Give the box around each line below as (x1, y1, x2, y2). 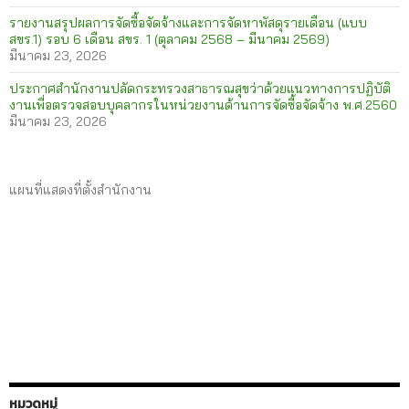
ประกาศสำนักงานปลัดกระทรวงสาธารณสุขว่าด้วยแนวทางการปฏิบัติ (9, 80, 391, 98)
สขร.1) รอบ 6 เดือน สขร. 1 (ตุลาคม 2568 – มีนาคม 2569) (9, 31, 330, 48)
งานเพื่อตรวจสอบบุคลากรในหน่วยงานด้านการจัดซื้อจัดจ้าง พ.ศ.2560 (9, 97, 397, 114)
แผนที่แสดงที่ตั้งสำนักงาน (9, 182, 152, 199)
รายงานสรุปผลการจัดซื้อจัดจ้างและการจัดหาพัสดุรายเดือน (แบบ (9, 15, 367, 32)
